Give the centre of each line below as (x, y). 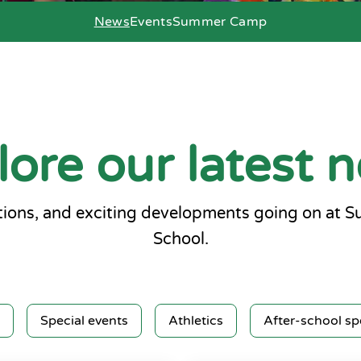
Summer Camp (220, 22)
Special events (84, 321)
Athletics (196, 321)
